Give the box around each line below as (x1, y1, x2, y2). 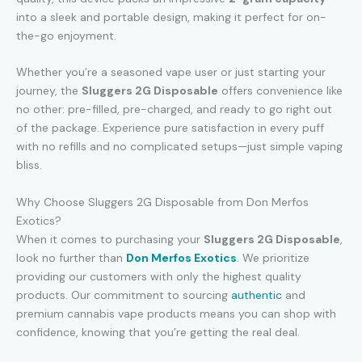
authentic (231, 287, 282, 302)
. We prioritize (237, 250, 309, 265)
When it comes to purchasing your (16, 231, 204, 246)
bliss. (16, 158, 42, 173)
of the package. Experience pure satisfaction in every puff (16, 120, 324, 136)
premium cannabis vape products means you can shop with (16, 305, 336, 321)
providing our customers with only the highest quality (16, 268, 301, 284)
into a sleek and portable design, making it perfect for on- (16, 9, 326, 24)
